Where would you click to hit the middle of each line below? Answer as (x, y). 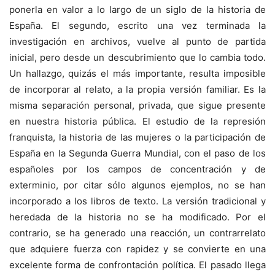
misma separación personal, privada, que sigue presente (137, 106)
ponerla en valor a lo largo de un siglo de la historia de (137, 10)
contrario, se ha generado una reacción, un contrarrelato (137, 233)
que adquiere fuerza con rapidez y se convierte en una (137, 249)
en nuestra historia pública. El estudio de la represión (137, 122)
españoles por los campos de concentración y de (137, 169)
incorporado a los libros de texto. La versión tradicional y (137, 201)
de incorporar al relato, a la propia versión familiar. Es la (137, 90)
